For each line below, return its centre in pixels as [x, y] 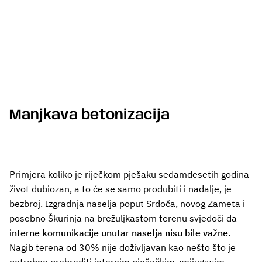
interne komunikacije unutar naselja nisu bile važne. [120, 232]
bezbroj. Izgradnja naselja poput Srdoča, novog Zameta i [127, 203]
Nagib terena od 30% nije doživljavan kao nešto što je [123, 247]
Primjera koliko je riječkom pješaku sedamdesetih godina [129, 174]
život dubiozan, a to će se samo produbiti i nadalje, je [120, 189]
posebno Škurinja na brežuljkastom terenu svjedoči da [123, 218]
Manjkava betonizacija [89, 115]
